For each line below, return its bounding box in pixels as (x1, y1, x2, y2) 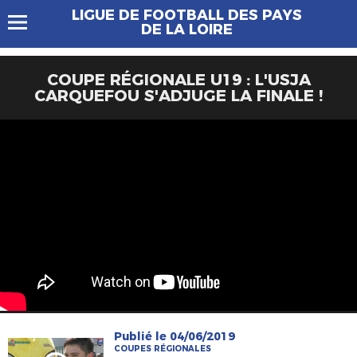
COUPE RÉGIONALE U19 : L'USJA (46, 70, 311, 89)
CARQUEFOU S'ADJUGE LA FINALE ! (34, 86, 323, 105)
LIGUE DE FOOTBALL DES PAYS (71, 6, 302, 24)
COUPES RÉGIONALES (114, 343, 212, 354)
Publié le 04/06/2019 (114, 329, 236, 343)
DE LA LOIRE (140, 21, 233, 38)
